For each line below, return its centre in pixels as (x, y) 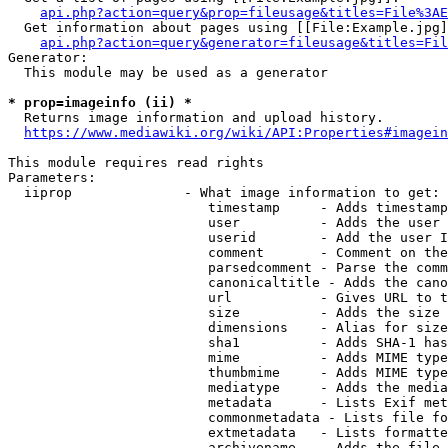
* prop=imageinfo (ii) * (100, 102)
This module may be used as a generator (168, 72)
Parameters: (52, 177)
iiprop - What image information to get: (224, 192)
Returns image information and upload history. (196, 117)
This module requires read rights (136, 162)
